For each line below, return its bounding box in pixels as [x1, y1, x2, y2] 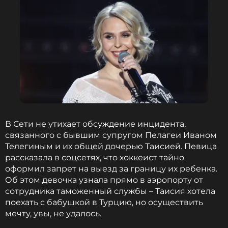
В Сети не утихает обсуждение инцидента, [5, 119, 186, 129]
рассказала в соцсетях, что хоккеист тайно [5, 153, 184, 162]
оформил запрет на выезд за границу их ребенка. [5, 164, 217, 174]
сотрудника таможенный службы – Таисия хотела [5, 186, 215, 196]
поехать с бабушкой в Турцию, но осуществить [5, 197, 203, 207]
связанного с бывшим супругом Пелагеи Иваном [5, 130, 217, 140]
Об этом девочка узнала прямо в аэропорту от [5, 175, 203, 185]
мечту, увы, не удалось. [5, 209, 101, 218]
